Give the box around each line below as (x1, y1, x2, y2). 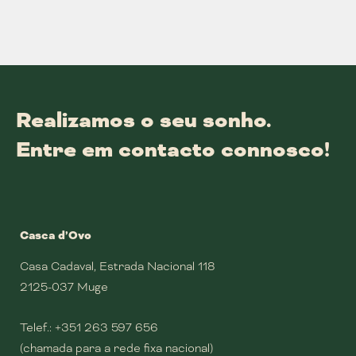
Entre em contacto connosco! (16, 135, 330, 164)
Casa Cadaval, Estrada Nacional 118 (20, 259, 215, 273)
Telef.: (20, 320, 55, 335)
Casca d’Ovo (20, 228, 91, 243)
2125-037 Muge (20, 280, 108, 294)
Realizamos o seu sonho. (16, 106, 272, 135)
